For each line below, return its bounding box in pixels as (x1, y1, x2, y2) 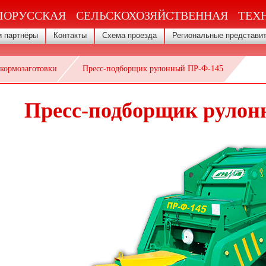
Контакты (53, 31, 87, 40)
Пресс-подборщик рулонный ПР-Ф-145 (83, 64, 224, 73)
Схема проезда (102, 31, 157, 40)
